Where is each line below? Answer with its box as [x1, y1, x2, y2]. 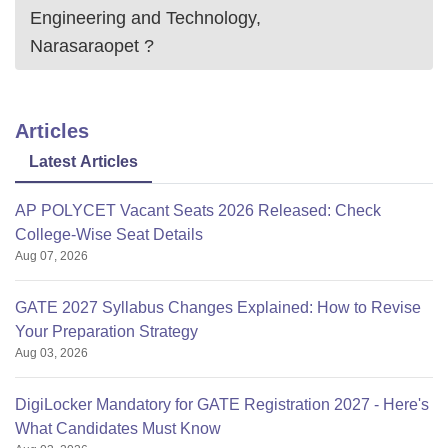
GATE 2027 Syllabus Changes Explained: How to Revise [15, 299, 421, 316]
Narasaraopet [30, 36, 139, 56]
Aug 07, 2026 [15, 249, 88, 263]
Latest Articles [29, 153, 138, 170]
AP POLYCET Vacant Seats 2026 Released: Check [15, 202, 381, 219]
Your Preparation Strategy [15, 323, 198, 340]
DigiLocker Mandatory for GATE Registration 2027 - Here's [15, 396, 429, 413]
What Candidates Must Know [15, 420, 221, 437]
